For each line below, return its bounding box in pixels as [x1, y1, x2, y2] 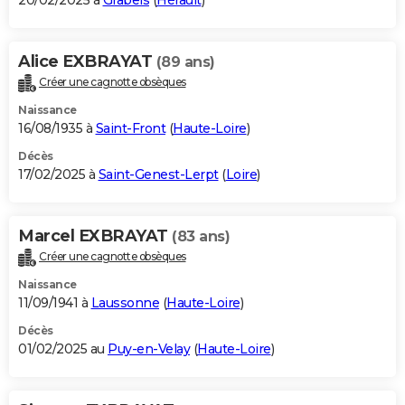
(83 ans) [172, 228, 230, 246]
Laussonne [90, 294, 159, 311]
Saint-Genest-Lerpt [98, 166, 219, 184]
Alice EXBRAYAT [18, 52, 156, 72]
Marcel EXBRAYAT [18, 226, 172, 247]
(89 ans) [155, 53, 215, 71]
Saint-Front [95, 120, 165, 137]
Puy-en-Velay [108, 340, 190, 357]
